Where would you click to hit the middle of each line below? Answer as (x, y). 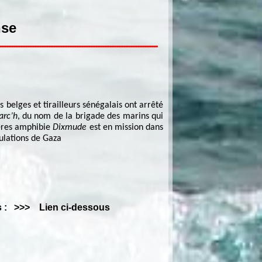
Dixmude (71, 127)
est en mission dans (126, 127)
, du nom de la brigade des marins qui (90, 116)
